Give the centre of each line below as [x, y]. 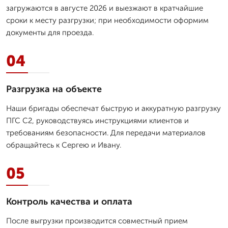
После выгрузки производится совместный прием [97, 221]
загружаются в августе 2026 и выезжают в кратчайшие [105, 8]
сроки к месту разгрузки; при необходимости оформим [107, 20]
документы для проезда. [50, 32]
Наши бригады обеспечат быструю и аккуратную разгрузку [113, 108]
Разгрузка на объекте [54, 89]
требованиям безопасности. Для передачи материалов [106, 133]
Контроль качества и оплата [69, 201]
